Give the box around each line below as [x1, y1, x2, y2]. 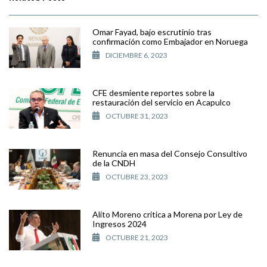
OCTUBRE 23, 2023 [105, 172, 168, 181]
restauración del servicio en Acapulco [92, 97, 231, 107]
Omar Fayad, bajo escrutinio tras [92, 26, 212, 37]
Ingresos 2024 [92, 218, 147, 229]
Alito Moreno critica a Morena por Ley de [92, 209, 243, 219]
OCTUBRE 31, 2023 [105, 111, 168, 120]
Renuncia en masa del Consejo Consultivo [92, 148, 247, 159]
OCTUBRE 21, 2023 [105, 232, 168, 242]
